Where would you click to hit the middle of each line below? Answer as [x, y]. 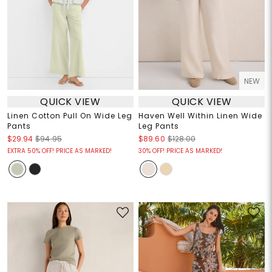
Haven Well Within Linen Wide [200, 116]
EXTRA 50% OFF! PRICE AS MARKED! [59, 151]
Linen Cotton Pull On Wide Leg [70, 116]
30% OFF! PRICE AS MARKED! [180, 151]
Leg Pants [159, 126]
